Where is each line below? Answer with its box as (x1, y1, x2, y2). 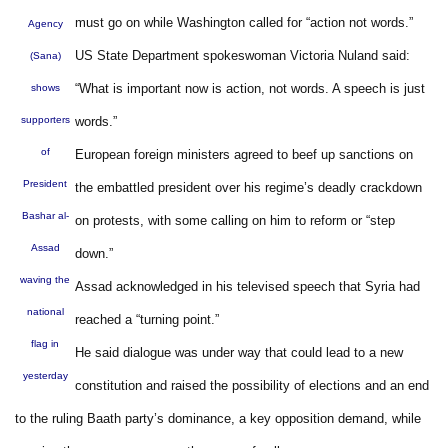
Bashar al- (21, 209, 69, 221)
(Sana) (29, 49, 61, 61)
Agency (27, 17, 63, 29)
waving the (20, 273, 70, 285)
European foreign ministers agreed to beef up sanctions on (75, 146, 413, 162)
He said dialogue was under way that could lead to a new (75, 344, 403, 360)
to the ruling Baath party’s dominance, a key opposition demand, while (15, 410, 421, 426)
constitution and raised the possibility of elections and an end (75, 377, 429, 393)
